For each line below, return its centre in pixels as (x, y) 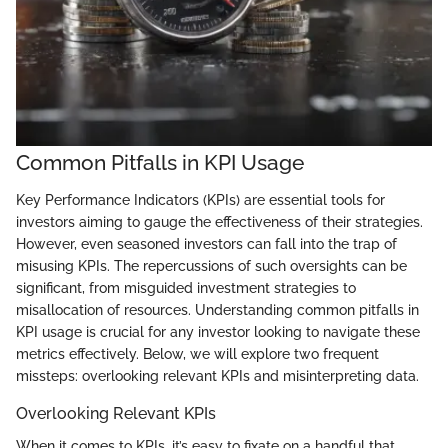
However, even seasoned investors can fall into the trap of (206, 244)
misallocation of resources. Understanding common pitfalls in (217, 310)
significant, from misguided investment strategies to (186, 288)
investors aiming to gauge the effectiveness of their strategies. (219, 222)
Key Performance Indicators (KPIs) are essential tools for (200, 200)
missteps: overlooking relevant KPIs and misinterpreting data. (217, 376)
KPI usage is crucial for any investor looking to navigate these (218, 332)
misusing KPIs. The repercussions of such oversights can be (211, 266)
